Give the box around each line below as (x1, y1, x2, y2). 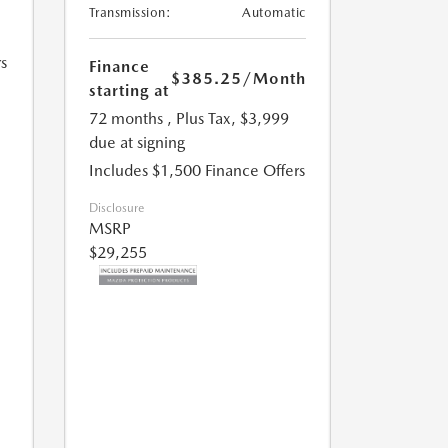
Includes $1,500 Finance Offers (88, 161, 305, 181)
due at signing (88, 133, 185, 153)
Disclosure (88, 201, 144, 216)
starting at (88, 81, 169, 101)
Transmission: (88, 5, 171, 21)
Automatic (242, 5, 306, 21)
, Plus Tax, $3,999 (166, 109, 289, 129)
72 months (88, 109, 163, 129)
